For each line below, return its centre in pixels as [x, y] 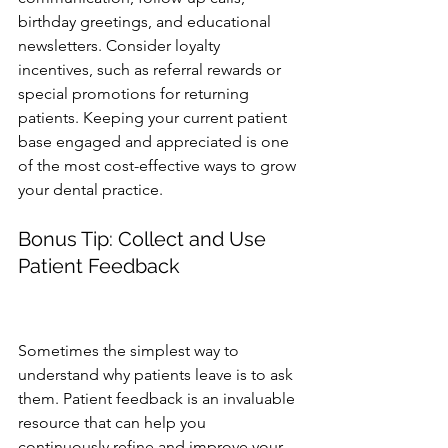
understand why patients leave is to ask [157, 374]
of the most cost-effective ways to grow [159, 165]
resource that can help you [114, 422]
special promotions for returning [135, 93]
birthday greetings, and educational [146, 21]
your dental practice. [90, 189]
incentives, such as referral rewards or [151, 69]
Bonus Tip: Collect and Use [144, 239]
